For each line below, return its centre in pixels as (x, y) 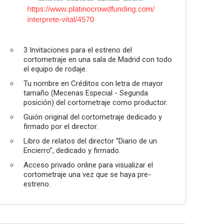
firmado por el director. (61, 126)
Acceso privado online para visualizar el (88, 165)
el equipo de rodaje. (55, 69)
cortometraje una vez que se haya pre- (87, 174)
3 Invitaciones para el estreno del (78, 50)
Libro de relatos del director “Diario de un (90, 141)
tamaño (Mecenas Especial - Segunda (86, 93)
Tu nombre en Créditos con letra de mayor (93, 83)
